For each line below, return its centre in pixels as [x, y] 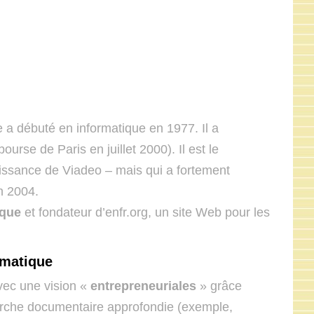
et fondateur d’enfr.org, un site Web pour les [145, 212]
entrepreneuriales [143, 286]
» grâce [219, 286]
